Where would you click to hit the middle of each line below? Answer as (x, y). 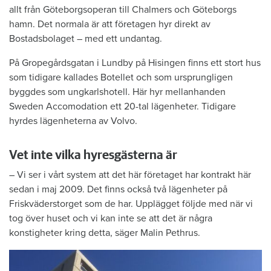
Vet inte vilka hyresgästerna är (93, 155)
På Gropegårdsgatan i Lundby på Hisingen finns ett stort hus (135, 63)
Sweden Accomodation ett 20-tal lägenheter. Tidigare (122, 107)
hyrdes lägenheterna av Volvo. (73, 121)
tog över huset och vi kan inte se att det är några (111, 219)
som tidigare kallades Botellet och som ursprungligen (121, 78)
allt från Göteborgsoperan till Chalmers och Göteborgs (123, 10)
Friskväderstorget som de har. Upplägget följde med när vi (131, 204)
